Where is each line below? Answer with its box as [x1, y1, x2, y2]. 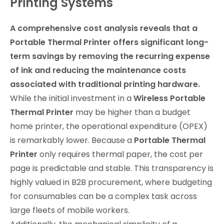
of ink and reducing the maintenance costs [10, 64, 186, 76]
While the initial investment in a [10, 92, 133, 104]
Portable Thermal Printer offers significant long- [10, 36, 208, 48]
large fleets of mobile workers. [10, 204, 129, 216]
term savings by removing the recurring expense [10, 50, 210, 62]
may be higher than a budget [73, 106, 190, 118]
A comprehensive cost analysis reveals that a [10, 22, 197, 34]
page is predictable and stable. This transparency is [10, 162, 213, 174]
